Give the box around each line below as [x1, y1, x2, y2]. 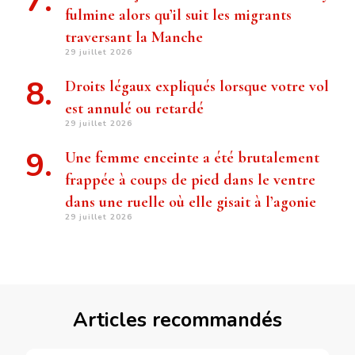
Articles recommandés [73, 307, 282, 334]
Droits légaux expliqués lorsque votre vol [65, 77, 329, 97]
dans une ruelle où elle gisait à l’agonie [65, 193, 316, 212]
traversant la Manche [65, 28, 203, 48]
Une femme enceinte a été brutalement [65, 148, 319, 168]
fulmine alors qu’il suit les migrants [65, 6, 292, 25]
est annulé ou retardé [65, 99, 204, 119]
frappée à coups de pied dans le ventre [65, 170, 315, 190]
